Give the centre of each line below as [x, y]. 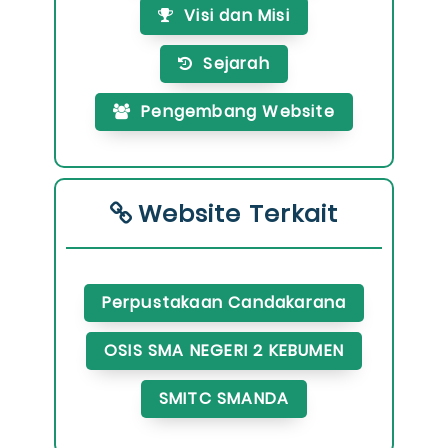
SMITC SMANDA [224, 399]
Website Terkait [238, 214]
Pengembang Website [238, 112]
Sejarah [236, 64]
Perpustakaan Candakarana [224, 303]
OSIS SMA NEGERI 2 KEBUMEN [223, 351]
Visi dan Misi [237, 16]
